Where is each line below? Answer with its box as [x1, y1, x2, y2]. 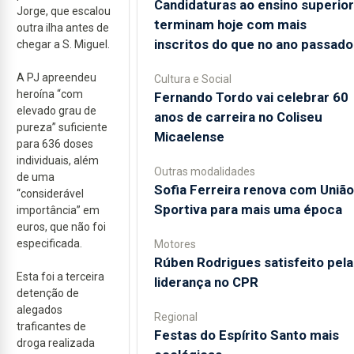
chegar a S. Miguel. [17, 37, 110, 51]
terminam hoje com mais [153, 16, 307, 32]
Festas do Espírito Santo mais [153, 326, 339, 343]
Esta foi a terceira [17, 269, 104, 283]
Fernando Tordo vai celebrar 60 [153, 88, 348, 105]
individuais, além [17, 153, 99, 167]
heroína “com [17, 87, 83, 100]
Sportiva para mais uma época [153, 201, 342, 217]
